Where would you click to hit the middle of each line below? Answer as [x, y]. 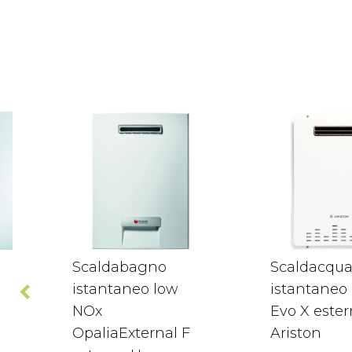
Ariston [296, 333]
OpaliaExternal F [131, 333]
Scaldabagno [119, 267]
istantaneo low [125, 289]
